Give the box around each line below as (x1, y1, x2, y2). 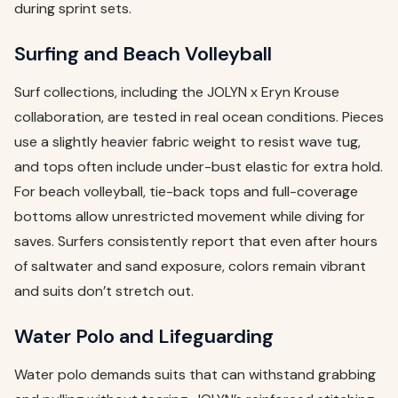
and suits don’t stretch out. (14, 282, 194, 301)
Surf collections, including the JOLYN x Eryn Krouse (14, 83, 339, 102)
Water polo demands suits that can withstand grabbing (14, 365, 376, 385)
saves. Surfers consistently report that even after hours (14, 232, 378, 251)
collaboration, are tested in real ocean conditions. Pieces (14, 107, 384, 127)
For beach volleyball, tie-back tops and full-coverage (14, 182, 358, 202)
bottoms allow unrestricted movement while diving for (14, 207, 365, 227)
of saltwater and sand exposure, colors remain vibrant (14, 257, 366, 276)
